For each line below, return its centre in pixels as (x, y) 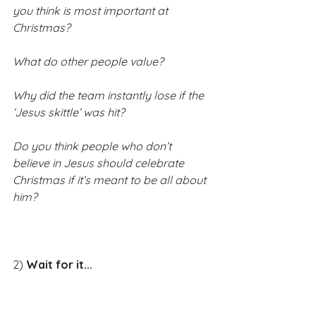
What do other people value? (88, 61)
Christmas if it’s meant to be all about (111, 180)
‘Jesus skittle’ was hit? (69, 112)
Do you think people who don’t (93, 146)
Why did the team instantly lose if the (110, 95)
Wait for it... (59, 264)
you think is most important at (92, 10)
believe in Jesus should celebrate (100, 163)
